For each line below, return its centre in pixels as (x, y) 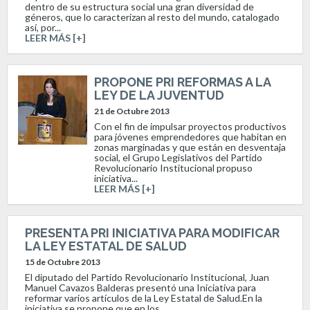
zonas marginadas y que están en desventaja (190, 147)
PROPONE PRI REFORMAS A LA (182, 82)
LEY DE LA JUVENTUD (159, 95)
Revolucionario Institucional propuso (173, 167)
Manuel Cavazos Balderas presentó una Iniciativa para (140, 287)
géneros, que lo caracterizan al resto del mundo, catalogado (152, 17)
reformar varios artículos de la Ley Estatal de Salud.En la (144, 298)
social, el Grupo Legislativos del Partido (178, 157)
